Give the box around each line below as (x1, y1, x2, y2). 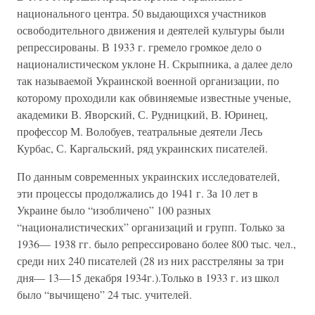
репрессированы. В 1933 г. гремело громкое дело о (17, 39, 262, 54)
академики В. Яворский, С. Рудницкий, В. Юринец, (17, 107, 268, 122)
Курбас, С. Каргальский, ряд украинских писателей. (17, 141, 268, 155)
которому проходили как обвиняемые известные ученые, (17, 90, 291, 105)
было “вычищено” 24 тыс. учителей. (17, 287, 192, 302)
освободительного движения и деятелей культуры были (17, 22, 285, 37)
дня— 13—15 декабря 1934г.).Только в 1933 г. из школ (17, 270, 279, 285)
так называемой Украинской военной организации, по (17, 73, 279, 88)
